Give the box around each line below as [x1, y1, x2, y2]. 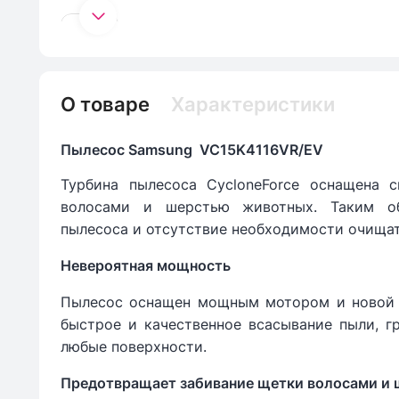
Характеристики [171, 93, 335, 117]
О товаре [61, 93, 150, 117]
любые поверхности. [61, 338, 207, 356]
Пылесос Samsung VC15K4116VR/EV [61, 141, 323, 159]
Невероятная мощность [61, 256, 231, 275]
